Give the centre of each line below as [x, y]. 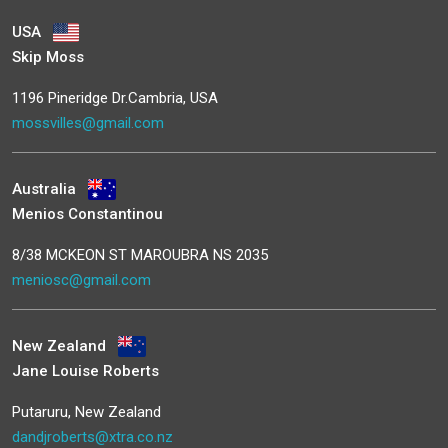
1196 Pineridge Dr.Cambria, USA [115, 97]
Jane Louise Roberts [85, 370]
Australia [46, 188]
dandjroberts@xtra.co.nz [92, 436]
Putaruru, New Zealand [86, 411]
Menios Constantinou [87, 213]
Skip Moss [48, 56]
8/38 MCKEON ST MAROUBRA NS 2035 [140, 254]
